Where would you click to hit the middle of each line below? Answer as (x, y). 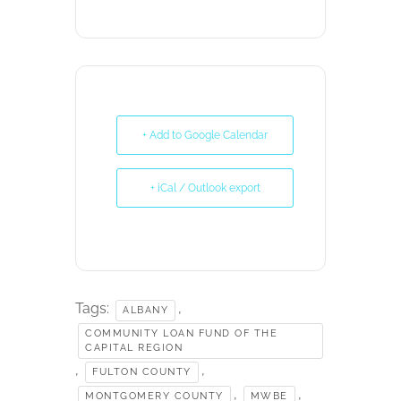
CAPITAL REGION (134, 347)
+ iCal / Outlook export (205, 188)
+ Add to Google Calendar (205, 135)
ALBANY (145, 310)
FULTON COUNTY (142, 371)
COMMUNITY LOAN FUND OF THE (181, 333)
